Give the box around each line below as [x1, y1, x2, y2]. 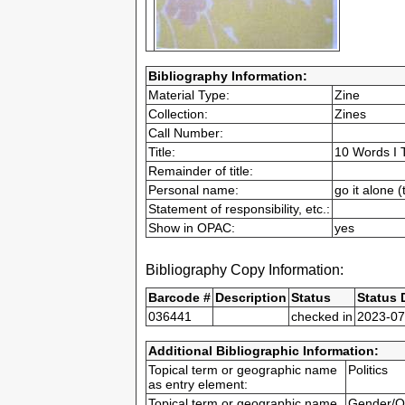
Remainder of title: [148, 164, 253, 178]
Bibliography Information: [148, 69, 307, 83]
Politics [348, 363, 388, 378]
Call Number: [148, 126, 223, 140]
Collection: [148, 107, 208, 121]
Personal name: [148, 183, 239, 197]
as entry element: [148, 377, 248, 392]
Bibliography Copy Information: [146, 261, 344, 278]
